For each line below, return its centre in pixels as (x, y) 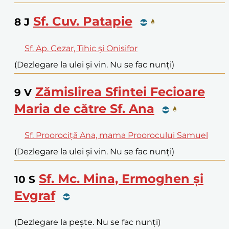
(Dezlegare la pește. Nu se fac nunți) (87, 222)
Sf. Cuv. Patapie (83, 21)
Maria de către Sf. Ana (84, 109)
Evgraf (35, 195)
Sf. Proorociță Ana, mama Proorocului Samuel (116, 135)
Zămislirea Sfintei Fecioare (120, 92)
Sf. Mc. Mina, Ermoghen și (121, 178)
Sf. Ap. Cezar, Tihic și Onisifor (81, 49)
